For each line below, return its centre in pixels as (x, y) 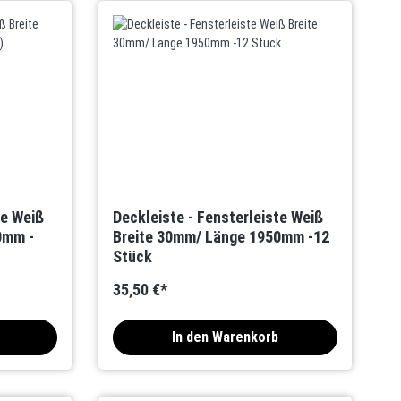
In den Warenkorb (226, 337)
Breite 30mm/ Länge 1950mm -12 (222, 237)
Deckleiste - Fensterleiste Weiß (218, 217)
